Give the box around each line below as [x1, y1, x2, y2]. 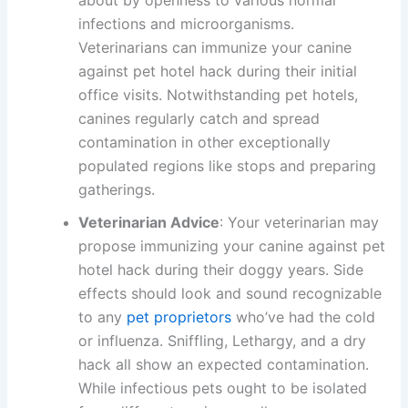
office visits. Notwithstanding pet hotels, [78, 85, 359, 104]
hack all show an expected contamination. [78, 354, 370, 373]
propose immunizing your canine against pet [78, 236, 386, 255]
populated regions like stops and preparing [78, 156, 377, 175]
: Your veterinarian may [219, 212, 380, 231]
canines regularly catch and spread [78, 108, 321, 127]
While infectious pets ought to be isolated [78, 378, 368, 397]
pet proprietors [127, 307, 232, 326]
